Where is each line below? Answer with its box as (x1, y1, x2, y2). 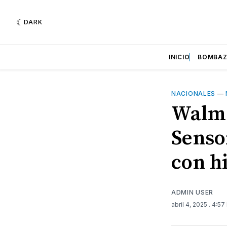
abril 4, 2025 (171, 200, 209, 208)
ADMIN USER (171, 188, 213, 196)
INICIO (169, 53, 190, 61)
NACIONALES (171, 90, 215, 97)
